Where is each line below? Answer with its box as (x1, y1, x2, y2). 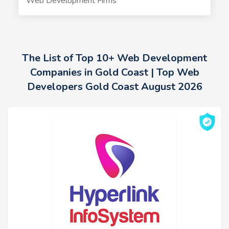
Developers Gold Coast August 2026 (27, 80, 202, 94)
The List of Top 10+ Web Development (22, 51, 207, 65)
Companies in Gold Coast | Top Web (30, 65, 199, 79)
